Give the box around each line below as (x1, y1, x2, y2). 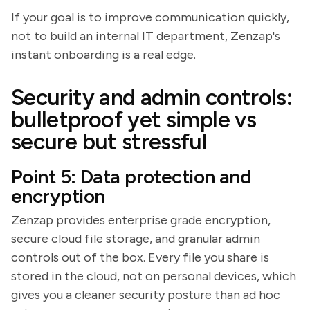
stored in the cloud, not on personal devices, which (11, 268, 296, 284)
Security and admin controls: (11, 84, 293, 111)
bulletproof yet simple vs (11, 107, 256, 133)
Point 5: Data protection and (11, 165, 252, 188)
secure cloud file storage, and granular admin (11, 231, 260, 246)
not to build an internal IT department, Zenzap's (11, 28, 280, 44)
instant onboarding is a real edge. (11, 47, 196, 62)
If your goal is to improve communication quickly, (11, 10, 289, 25)
